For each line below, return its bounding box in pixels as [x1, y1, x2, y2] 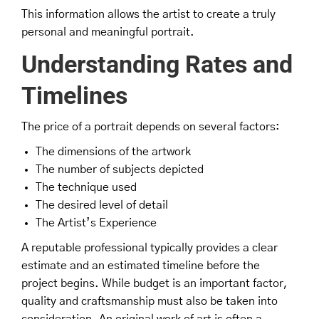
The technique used [36, 181, 137, 193]
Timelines [21, 80, 127, 110]
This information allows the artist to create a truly [21, 8, 276, 20]
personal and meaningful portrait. [21, 26, 194, 38]
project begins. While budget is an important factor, [21, 277, 288, 289]
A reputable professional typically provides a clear [21, 241, 278, 253]
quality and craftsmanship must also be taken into [21, 295, 278, 307]
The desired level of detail [36, 199, 168, 211]
